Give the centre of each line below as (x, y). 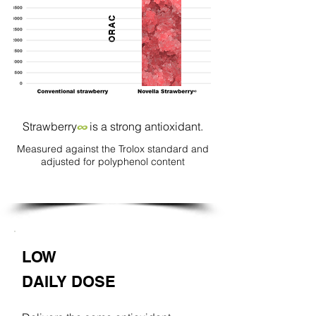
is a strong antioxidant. (146, 126)
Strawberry (49, 126)
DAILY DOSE (69, 281)
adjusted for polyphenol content (113, 162)
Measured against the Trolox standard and (113, 149)
